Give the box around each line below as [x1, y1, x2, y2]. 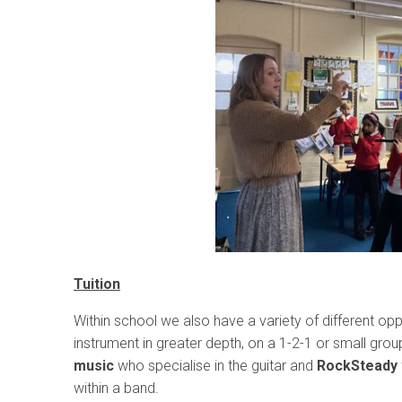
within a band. [74, 379, 159, 397]
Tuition [74, 275, 120, 293]
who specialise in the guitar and [114, 356, 317, 374]
